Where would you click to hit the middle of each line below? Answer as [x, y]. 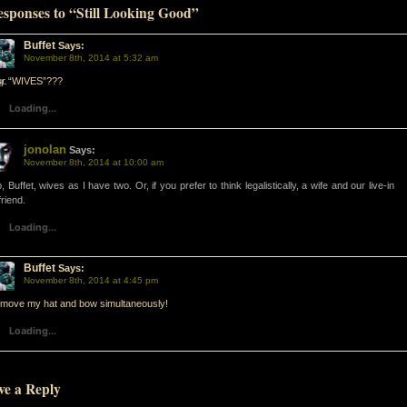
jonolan [45, 149]
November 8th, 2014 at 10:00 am [94, 162]
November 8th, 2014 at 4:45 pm [91, 280]
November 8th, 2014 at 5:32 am [91, 58]
